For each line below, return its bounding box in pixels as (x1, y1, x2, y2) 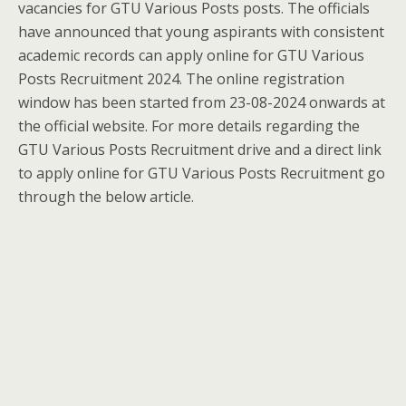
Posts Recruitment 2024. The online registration (18, 69, 344, 89)
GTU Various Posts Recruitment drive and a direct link (18, 140, 382, 159)
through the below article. (18, 187, 194, 207)
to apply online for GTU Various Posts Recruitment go (18, 163, 385, 183)
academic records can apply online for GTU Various (18, 45, 364, 65)
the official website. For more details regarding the (18, 116, 360, 136)
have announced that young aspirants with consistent (18, 22, 384, 42)
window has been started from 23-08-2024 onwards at (18, 92, 385, 112)
